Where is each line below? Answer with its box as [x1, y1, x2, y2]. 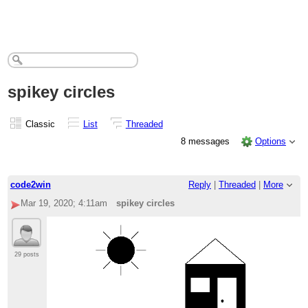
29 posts [14, 251, 40, 258]
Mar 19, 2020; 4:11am [20, 198, 107, 209]
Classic [25, 118, 55, 129]
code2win [10, 179, 51, 190]
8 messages [180, 135, 232, 146]
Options [255, 135, 287, 146]
